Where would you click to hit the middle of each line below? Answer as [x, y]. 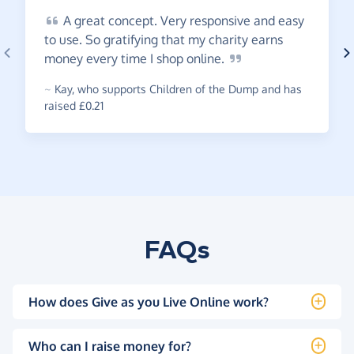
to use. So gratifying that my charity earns [164, 39]
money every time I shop [115, 58]
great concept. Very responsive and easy [188, 20]
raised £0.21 [74, 105]
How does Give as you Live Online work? [149, 301]
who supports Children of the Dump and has [188, 88]
